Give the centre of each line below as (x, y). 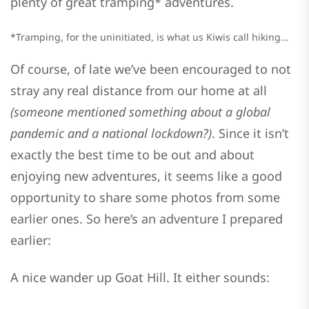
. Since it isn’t (250, 133)
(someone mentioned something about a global (140, 111)
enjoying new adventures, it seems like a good (146, 176)
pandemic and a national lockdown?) (111, 133)
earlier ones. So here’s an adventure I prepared (147, 218)
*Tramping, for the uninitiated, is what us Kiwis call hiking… (149, 37)
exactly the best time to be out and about (132, 154)
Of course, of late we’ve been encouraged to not (151, 69)
